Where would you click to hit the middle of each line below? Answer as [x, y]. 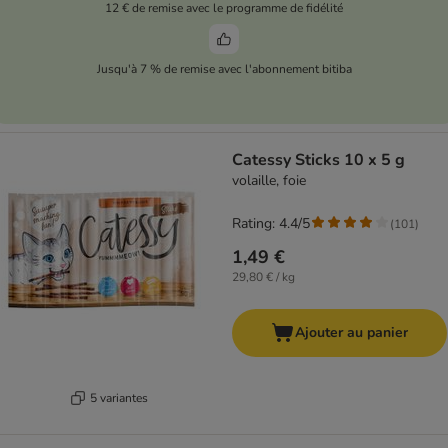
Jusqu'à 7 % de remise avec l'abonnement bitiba [224, 68]
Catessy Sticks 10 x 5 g [318, 160]
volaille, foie [269, 181]
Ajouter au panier [351, 333]
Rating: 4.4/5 [271, 224]
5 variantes [118, 397]
